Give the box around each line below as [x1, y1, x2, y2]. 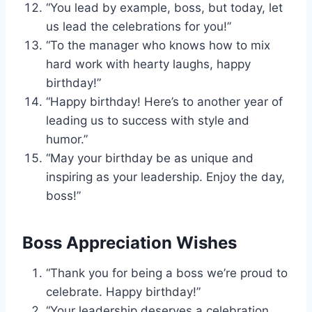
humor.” [46, 132, 88, 147]
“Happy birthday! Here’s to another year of [46, 95, 283, 109]
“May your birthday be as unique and [46, 151, 253, 166]
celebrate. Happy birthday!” [46, 285, 201, 299]
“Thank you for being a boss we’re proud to [46, 266, 288, 281]
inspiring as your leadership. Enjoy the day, [46, 170, 285, 185]
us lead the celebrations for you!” [46, 19, 231, 34]
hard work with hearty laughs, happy [46, 57, 251, 72]
